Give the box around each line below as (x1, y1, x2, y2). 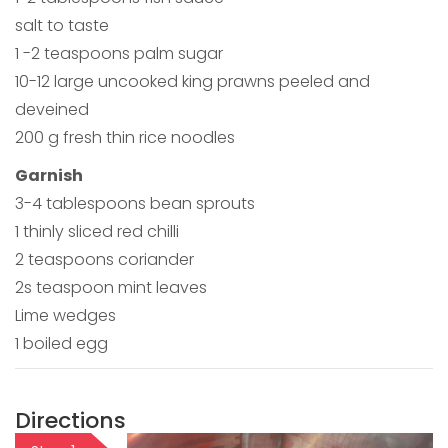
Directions (15, 405, 126, 437)
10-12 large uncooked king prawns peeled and (15, 70, 370, 94)
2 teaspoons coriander (15, 248, 194, 272)
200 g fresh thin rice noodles (15, 126, 235, 150)
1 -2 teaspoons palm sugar (15, 42, 223, 66)
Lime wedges (15, 304, 116, 328)
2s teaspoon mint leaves (15, 276, 207, 300)
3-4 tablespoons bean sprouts (15, 192, 255, 216)
